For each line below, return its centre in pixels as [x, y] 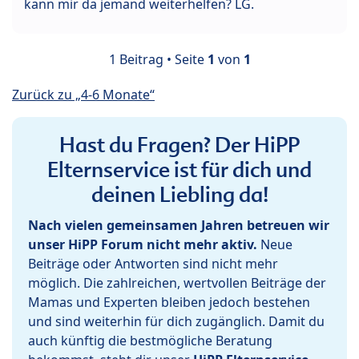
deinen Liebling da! [179, 195]
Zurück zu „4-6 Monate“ [83, 95]
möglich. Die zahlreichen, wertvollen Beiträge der [177, 283]
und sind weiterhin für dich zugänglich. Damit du [176, 322]
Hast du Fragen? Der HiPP [179, 145]
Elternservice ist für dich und [179, 170]
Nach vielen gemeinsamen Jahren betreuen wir [179, 226]
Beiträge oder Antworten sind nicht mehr [153, 264]
